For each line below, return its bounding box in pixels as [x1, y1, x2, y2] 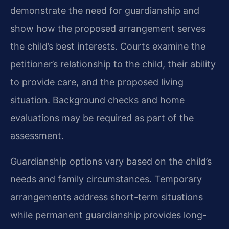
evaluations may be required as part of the [10, 112, 194, 124]
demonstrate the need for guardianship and [10, 5, 199, 16]
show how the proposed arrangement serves [10, 23, 205, 34]
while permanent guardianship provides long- [10, 209, 207, 220]
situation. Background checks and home [10, 95, 185, 106]
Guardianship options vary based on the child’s [10, 155, 212, 167]
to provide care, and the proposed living [10, 77, 184, 88]
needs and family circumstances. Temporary [10, 173, 202, 185]
